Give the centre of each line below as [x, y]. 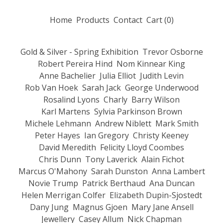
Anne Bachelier [67, 76]
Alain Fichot [163, 160]
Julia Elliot [118, 76]
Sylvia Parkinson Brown [138, 112]
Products [93, 20]
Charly [115, 100]
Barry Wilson [156, 100]
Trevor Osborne [172, 52]
